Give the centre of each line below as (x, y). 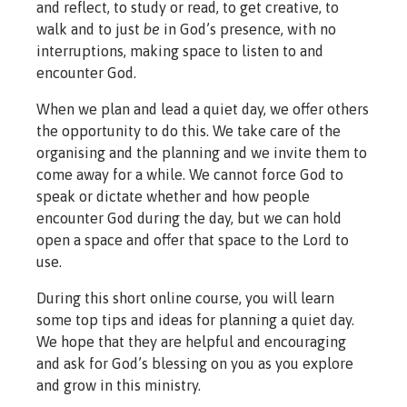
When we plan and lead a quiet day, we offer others (203, 109)
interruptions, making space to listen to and (180, 51)
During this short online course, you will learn (185, 298)
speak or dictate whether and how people (173, 197)
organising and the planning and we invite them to (202, 153)
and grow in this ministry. (119, 386)
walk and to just (90, 30)
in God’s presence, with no (248, 30)
